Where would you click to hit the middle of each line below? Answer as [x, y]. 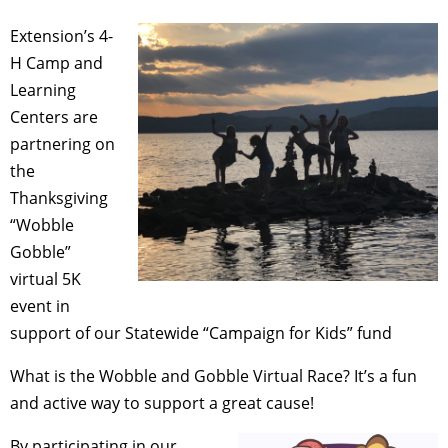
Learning [43, 89]
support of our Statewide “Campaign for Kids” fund [201, 332]
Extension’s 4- [61, 35]
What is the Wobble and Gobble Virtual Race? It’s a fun [213, 375]
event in [40, 305]
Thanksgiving [59, 197]
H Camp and [56, 62]
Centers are [54, 116]
